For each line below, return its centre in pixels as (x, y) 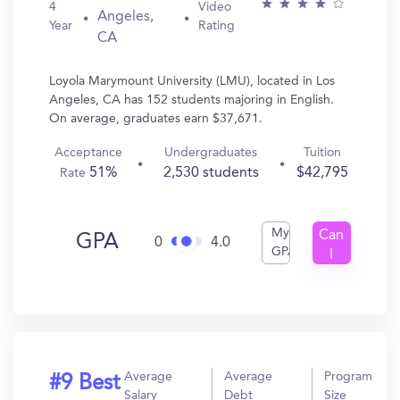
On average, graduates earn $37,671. (156, 119)
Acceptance (89, 153)
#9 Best (84, 384)
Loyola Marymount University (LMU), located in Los (192, 81)
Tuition (322, 153)
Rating (217, 26)
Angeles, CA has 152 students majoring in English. (192, 100)
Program (348, 377)
